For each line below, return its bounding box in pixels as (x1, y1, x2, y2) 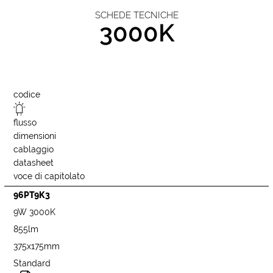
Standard (13, 258, 51, 269)
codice (13, 90, 41, 100)
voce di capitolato (13, 171, 85, 182)
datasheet (13, 158, 54, 168)
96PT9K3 (13, 190, 51, 200)
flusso (13, 118, 37, 128)
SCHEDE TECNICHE (94, 10, 179, 21)
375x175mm (13, 241, 60, 252)
